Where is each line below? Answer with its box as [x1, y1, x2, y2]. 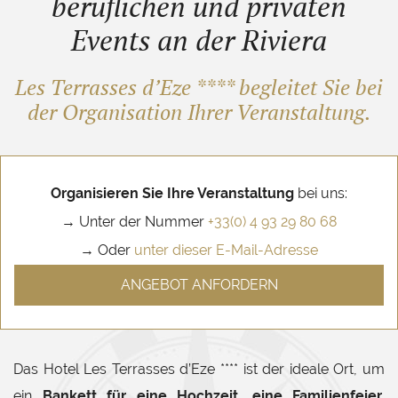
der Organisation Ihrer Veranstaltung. [27, 98, 371, 126]
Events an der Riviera [71, 21, 327, 59]
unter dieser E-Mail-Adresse [134, 242, 318, 259]
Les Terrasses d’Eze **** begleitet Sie [15, 73, 350, 101]
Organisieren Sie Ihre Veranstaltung [51, 185, 294, 202]
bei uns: [294, 185, 347, 202]
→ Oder [80, 242, 134, 259]
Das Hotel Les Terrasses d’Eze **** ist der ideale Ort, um [13, 361, 385, 378]
